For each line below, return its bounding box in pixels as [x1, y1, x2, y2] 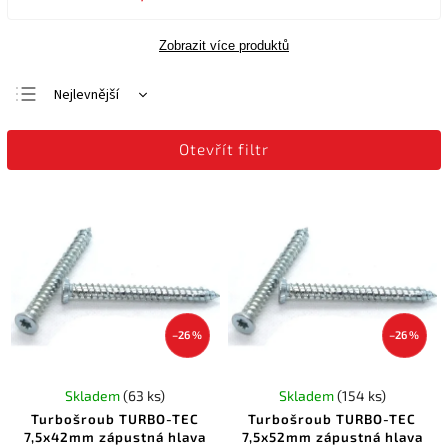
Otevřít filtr [179, 140, 269, 158]
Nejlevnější [54, 85, 119, 105]
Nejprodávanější [54, 149, 151, 169]
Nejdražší [54, 117, 110, 137]
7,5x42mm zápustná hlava [24, 428, 207, 445]
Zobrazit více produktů [159, 38, 289, 53]
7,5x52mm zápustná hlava [241, 428, 423, 445]
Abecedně [54, 181, 116, 201]
